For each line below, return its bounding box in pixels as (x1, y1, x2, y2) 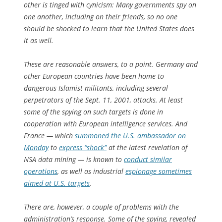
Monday (24, 142, 49, 152)
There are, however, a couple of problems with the (24, 202, 179, 212)
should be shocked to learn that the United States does (24, 23, 194, 33)
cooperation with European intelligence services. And (24, 118, 187, 128)
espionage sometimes (125, 166, 192, 176)
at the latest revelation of (107, 142, 187, 152)
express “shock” (59, 142, 107, 152)
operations (24, 166, 57, 176)
